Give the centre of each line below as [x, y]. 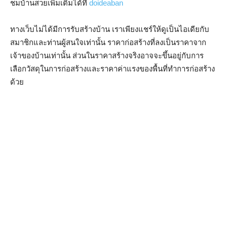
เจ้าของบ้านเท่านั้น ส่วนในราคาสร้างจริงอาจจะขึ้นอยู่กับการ [107, 56]
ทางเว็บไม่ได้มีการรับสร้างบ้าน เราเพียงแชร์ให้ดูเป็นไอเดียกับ [110, 29]
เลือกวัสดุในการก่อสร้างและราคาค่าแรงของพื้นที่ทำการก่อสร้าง [112, 69]
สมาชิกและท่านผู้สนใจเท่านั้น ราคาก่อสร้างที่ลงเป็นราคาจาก [108, 43]
